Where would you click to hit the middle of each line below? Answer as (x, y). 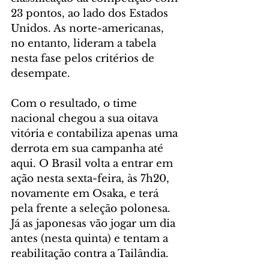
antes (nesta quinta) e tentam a (91, 239)
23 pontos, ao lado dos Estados (91, 14)
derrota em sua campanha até (89, 149)
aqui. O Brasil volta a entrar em (93, 164)
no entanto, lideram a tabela (85, 44)
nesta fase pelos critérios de (84, 59)
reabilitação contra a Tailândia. (90, 254)
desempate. (41, 74)
